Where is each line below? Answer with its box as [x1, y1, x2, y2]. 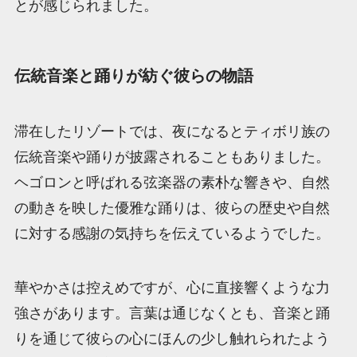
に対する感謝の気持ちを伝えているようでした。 [14, 225, 330, 241]
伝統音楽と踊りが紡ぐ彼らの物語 [14, 67, 253, 85]
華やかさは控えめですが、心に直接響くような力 [14, 279, 330, 296]
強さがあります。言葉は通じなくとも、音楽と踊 [14, 304, 330, 321]
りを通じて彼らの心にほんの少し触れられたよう [14, 330, 330, 347]
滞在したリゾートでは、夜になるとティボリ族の [14, 123, 330, 139]
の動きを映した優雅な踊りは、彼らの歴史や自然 [14, 199, 330, 216]
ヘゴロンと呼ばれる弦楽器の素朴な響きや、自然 [14, 174, 330, 190]
